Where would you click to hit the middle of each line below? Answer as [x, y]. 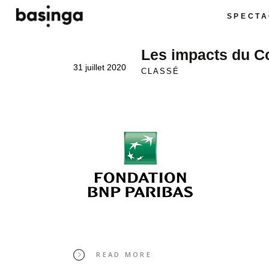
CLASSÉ [160, 71]
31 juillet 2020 [100, 67]
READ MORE [124, 255]
